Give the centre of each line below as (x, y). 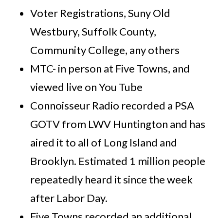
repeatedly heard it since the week (112, 179)
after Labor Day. (69, 198)
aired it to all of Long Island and (104, 142)
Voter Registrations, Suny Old (100, 13)
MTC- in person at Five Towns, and (110, 68)
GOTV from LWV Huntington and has (118, 124)
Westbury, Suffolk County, (93, 31)
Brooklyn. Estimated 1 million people (118, 161)
